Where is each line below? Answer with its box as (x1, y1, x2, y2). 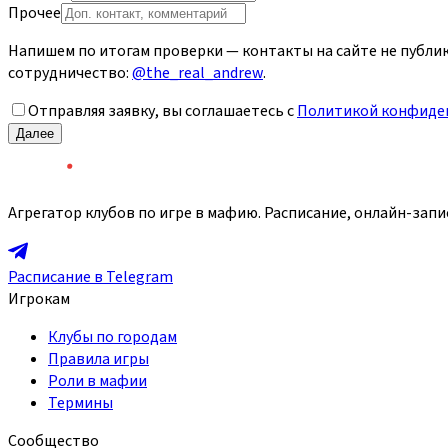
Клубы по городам (48, 326, 177, 349)
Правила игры (48, 348, 149, 371)
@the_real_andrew (132, 62, 263, 85)
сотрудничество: (8, 62, 129, 85)
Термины (48, 392, 113, 415)
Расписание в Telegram (8, 266, 173, 289)
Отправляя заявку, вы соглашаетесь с (28, 100, 294, 123)
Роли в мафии (48, 370, 147, 393)
